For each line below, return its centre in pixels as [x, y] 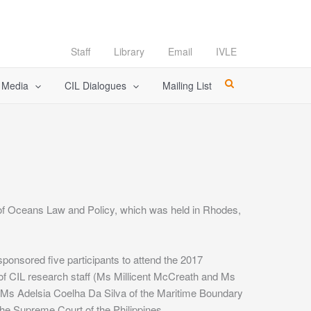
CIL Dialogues [95, 85]
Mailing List [187, 85]
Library [129, 51]
